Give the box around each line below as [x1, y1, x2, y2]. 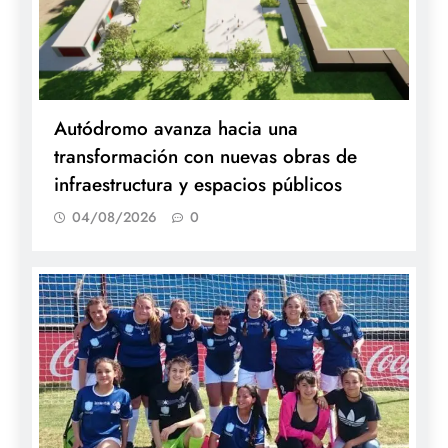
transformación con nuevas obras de [54, 142, 357, 170]
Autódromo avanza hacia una [54, 114, 298, 142]
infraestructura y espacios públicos [54, 170, 342, 198]
